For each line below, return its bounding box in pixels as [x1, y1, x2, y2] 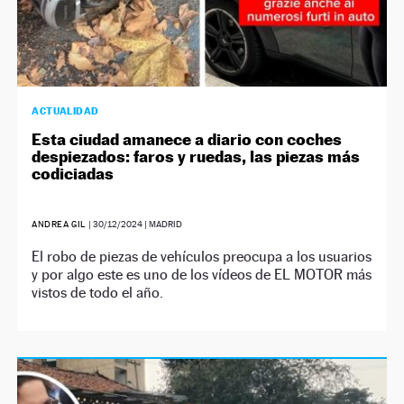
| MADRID [142, 218, 182, 229]
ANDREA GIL [32, 218, 87, 229]
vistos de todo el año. [32, 283, 164, 301]
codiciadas [32, 163, 115, 183]
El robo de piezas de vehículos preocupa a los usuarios [32, 247, 372, 265]
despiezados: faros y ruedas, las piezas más [32, 146, 361, 166]
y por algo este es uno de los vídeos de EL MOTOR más [32, 265, 372, 283]
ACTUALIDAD [32, 104, 99, 117]
